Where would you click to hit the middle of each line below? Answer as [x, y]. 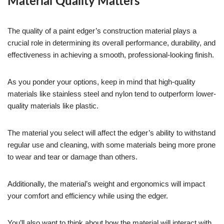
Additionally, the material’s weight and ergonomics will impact [106, 184]
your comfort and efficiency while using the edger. [88, 196]
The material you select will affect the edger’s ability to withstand [111, 133]
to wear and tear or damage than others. [72, 157]
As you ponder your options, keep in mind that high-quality [101, 82]
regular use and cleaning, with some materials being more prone [111, 145]
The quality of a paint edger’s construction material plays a [102, 31]
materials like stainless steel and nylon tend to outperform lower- [112, 94]
